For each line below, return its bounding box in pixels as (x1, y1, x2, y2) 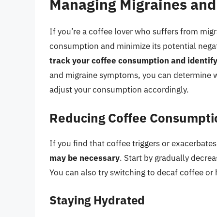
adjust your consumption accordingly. (49, 84, 189, 95)
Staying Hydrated (49, 192, 145, 208)
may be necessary (49, 153, 120, 164)
